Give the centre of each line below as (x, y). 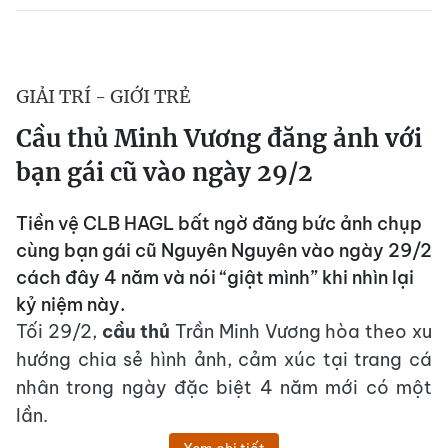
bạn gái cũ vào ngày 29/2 (164, 173)
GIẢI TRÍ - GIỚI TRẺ (103, 97)
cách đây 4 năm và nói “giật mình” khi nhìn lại (215, 278)
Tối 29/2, (59, 332)
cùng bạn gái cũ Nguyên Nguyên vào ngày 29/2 (224, 251)
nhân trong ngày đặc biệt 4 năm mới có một (224, 388)
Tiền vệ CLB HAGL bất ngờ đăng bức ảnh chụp (219, 224)
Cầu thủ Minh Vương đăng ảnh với (219, 139)
